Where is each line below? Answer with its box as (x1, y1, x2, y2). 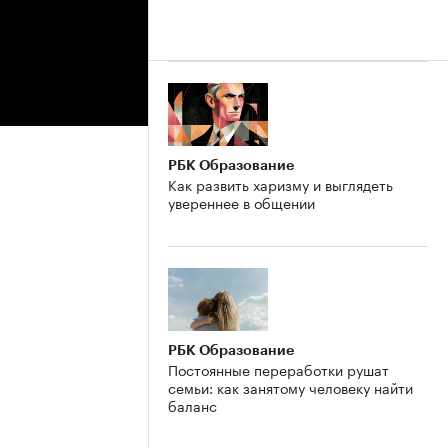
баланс (168, 393, 217, 416)
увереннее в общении (168, 190, 315, 213)
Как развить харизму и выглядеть (168, 172, 393, 195)
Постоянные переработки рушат (168, 357, 389, 380)
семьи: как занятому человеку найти (168, 375, 413, 398)
